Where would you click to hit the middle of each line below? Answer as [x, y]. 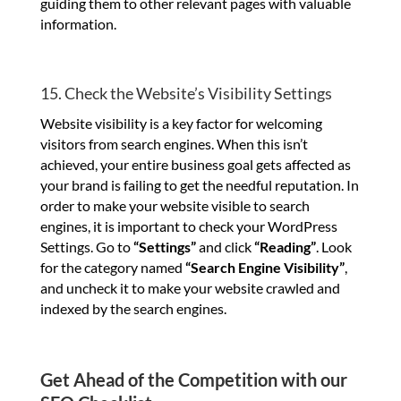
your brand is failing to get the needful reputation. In [199, 184]
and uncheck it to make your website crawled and [190, 287]
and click [225, 246]
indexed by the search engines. [133, 308]
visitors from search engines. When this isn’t [174, 143]
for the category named [112, 267]
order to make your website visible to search [175, 205]
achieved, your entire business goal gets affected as [195, 164]
